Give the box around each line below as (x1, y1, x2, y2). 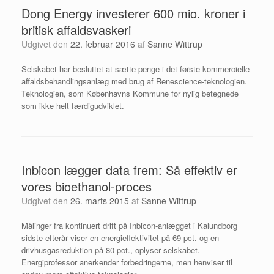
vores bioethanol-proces (21, 177, 152, 195)
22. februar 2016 (70, 37, 135, 50)
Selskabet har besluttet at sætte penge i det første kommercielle (21, 62, 250, 75)
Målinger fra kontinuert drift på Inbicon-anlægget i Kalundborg (21, 219, 237, 231)
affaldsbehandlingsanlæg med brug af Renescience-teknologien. (21, 75, 247, 87)
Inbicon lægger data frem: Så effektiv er (21, 160, 237, 179)
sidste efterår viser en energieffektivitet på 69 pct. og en (21, 231, 219, 243)
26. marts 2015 (70, 194, 129, 207)
